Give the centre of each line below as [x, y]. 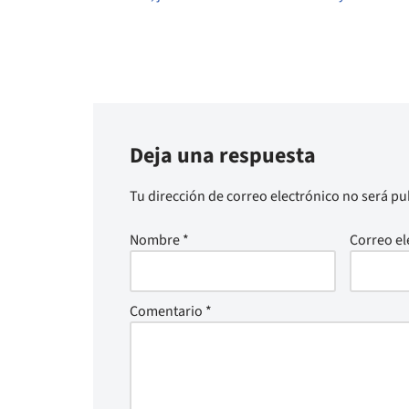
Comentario [168, 312]
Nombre [156, 241]
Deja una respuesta [223, 156]
